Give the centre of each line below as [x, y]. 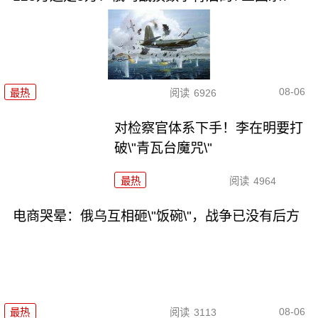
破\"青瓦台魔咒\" [164, 148]
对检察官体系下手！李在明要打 [209, 128]
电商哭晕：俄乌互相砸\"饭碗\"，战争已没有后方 [156, 216]
